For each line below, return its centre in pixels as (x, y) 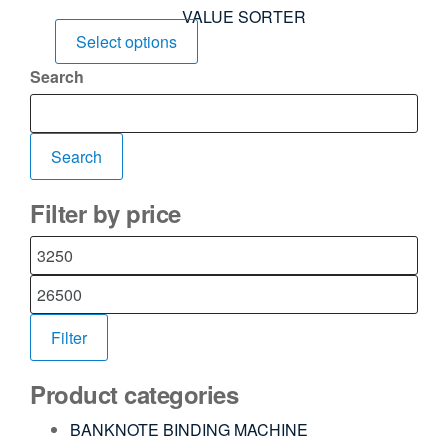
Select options (126, 42)
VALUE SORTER (244, 17)
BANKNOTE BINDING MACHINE (189, 430)
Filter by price (105, 213)
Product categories (134, 394)
